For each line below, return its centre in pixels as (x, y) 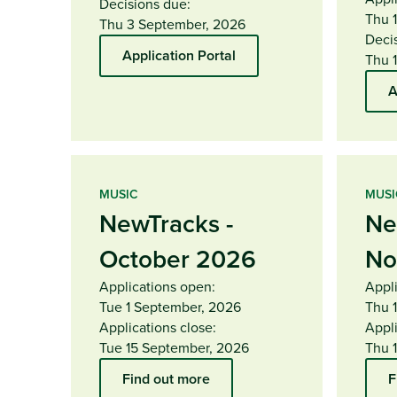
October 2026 (178, 258)
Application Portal (179, 55)
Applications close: (158, 327)
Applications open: (157, 286)
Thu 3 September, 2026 (172, 23)
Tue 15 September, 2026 (174, 347)
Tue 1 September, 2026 (170, 306)
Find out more (166, 378)
